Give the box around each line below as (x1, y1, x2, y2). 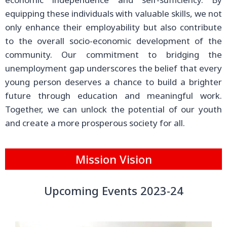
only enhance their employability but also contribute (5, 21, 222, 33)
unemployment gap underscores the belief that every (5, 62, 222, 74)
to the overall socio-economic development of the (5, 35, 222, 47)
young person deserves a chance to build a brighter (5, 76, 222, 88)
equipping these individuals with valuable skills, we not (5, 8, 222, 19)
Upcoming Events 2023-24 (44, 183, 183, 198)
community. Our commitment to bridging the (5, 49, 222, 60)
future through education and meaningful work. (5, 90, 222, 101)
